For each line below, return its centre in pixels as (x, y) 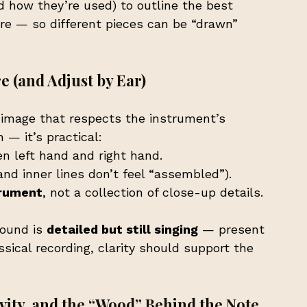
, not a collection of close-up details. (153, 192)
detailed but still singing (122, 229)
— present (233, 229)
